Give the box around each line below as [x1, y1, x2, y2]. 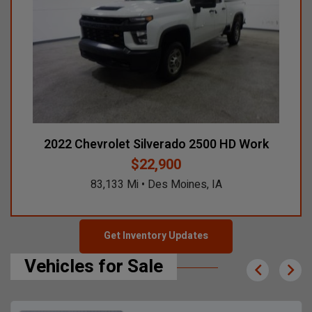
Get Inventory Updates [104, 228, 208, 244]
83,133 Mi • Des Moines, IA [90, 175, 222, 193]
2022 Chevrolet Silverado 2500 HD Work [43, 134, 269, 154]
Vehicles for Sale [24, 253, 163, 280]
